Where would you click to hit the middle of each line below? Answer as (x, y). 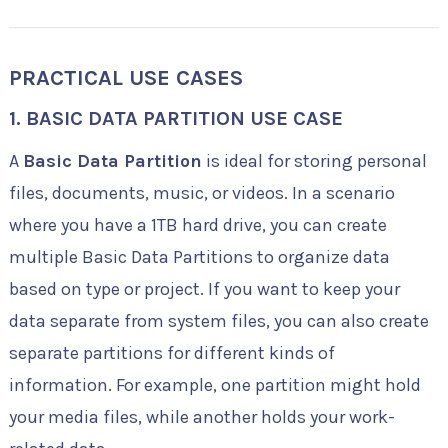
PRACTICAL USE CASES (125, 78)
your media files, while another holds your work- (201, 417)
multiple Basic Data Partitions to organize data (199, 257)
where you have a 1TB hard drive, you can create (197, 225)
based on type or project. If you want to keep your (204, 289)
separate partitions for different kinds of (171, 353)
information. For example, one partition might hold (214, 385)
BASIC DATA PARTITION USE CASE (184, 119)
